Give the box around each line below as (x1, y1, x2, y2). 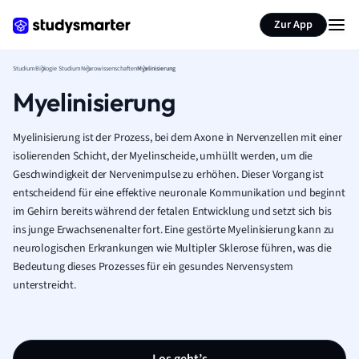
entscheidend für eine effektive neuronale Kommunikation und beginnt (13, 185, 345, 201)
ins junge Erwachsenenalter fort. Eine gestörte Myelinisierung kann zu (13, 222, 335, 238)
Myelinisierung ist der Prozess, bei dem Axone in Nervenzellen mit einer (13, 130, 343, 146)
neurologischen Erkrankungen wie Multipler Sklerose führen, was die (13, 240, 332, 256)
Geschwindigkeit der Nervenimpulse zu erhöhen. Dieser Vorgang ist (13, 167, 325, 183)
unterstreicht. (13, 277, 77, 293)
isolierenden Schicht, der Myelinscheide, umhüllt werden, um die (13, 148, 313, 164)
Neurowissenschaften (81, 64, 137, 73)
